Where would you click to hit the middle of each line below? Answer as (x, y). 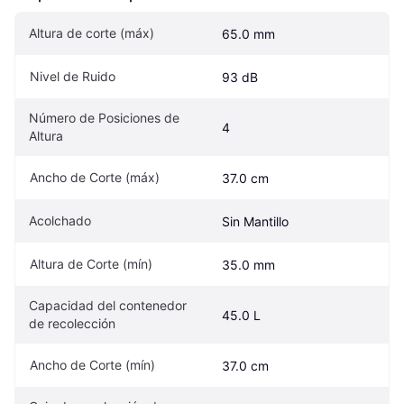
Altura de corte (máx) (92, 33)
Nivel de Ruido (73, 77)
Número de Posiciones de (104, 118)
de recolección (72, 324)
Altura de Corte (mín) (91, 264)
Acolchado (60, 221)
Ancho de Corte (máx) (95, 178)
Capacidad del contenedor (108, 306)
